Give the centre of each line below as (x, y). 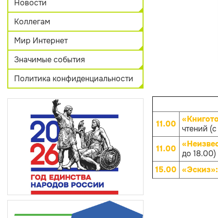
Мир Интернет (41, 41)
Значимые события (50, 60)
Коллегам (32, 22)
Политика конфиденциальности (74, 79)
